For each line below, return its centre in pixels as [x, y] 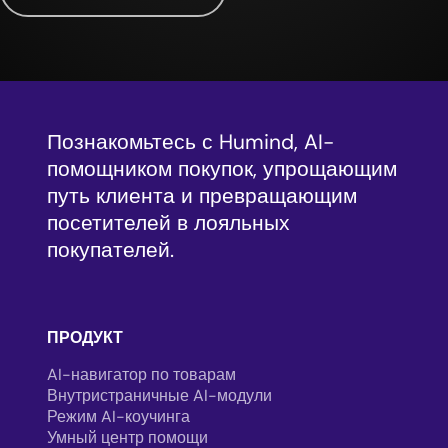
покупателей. [110, 249]
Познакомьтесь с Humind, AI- [190, 141]
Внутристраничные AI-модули [159, 395]
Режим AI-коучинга [118, 416]
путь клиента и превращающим [202, 195]
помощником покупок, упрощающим [222, 168]
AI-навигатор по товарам [141, 374]
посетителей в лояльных [168, 222]
